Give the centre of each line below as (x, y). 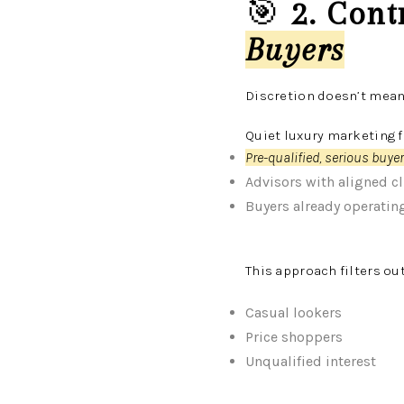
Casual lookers (294, 312)
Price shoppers (294, 337)
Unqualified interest (311, 361)
